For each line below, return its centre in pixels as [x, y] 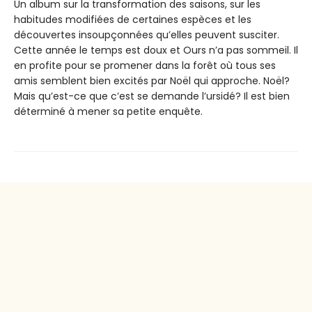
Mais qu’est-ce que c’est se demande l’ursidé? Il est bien [152, 96]
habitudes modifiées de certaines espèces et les [133, 20]
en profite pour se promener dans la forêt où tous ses [145, 66]
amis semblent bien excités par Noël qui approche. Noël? [152, 81]
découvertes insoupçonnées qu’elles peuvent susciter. [147, 35]
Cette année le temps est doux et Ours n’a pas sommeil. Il [156, 50]
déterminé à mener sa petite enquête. [108, 112]
